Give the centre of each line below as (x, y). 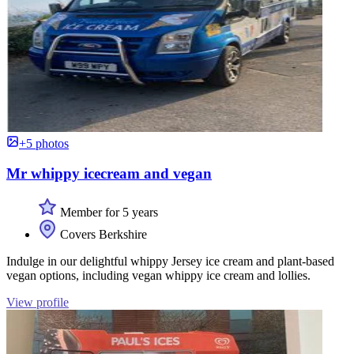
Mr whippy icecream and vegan (109, 174)
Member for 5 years (107, 213)
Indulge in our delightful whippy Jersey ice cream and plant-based (170, 262)
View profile (38, 303)
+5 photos (44, 143)
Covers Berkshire (102, 235)
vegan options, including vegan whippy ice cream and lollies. (158, 276)
